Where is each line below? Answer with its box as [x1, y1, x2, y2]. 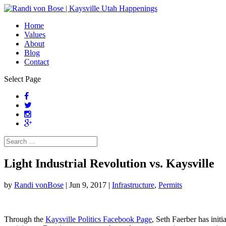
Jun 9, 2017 [69, 180, 106, 189]
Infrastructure [112, 180, 154, 189]
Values [24, 30, 45, 39]
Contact [24, 58, 49, 66]
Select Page [4, 75, 41, 83]
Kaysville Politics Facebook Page [45, 214, 152, 223]
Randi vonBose [14, 180, 64, 189]
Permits [158, 180, 182, 189]
